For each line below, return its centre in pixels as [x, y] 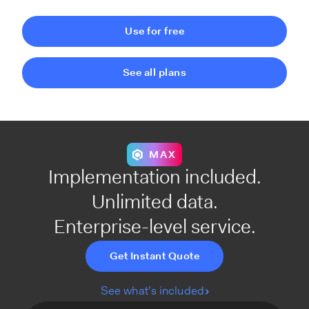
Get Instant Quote [154, 257]
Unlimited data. [154, 204]
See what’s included [152, 292]
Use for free [154, 32]
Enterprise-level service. [154, 229]
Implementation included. [154, 179]
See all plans [154, 74]
